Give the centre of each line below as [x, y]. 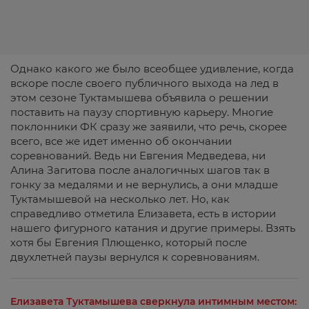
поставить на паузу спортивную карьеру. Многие [142, 112]
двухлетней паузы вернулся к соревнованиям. [135, 257]
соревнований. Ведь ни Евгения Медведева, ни [138, 156]
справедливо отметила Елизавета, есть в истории [143, 213]
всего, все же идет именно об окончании [121, 141]
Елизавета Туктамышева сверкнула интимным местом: [153, 301]
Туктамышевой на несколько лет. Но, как [120, 199]
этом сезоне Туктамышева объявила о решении [139, 98]
